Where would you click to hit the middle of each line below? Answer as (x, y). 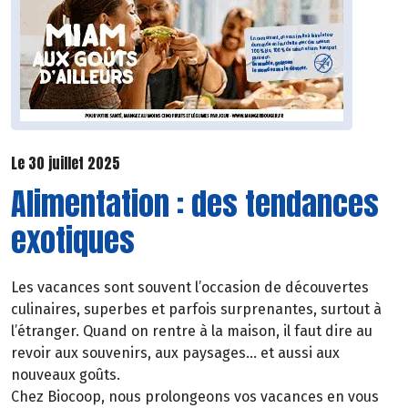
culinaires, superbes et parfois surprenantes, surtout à (196, 310)
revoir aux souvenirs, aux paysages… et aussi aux (175, 353)
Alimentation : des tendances (195, 204)
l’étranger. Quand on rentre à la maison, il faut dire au (192, 331)
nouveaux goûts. (66, 375)
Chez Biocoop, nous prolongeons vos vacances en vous (195, 397)
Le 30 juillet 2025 (66, 163)
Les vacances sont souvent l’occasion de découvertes (190, 288)
